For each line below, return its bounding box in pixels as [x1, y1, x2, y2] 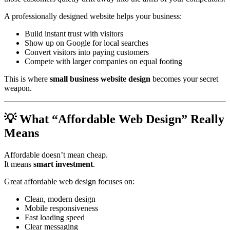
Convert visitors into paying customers [25, 48, 149, 57]
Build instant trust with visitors [25, 29, 123, 39]
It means [4, 159, 33, 168]
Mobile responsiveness [25, 203, 98, 213]
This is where [4, 74, 50, 84]
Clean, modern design [25, 194, 95, 203]
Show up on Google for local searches [25, 39, 148, 48]
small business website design [50, 74, 150, 84]
